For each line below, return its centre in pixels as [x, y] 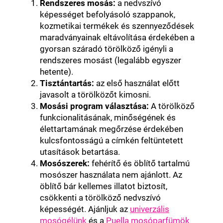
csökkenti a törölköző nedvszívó [100, 197]
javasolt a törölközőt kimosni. [95, 94]
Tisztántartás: [67, 83]
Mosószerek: [65, 163]
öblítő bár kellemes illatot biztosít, [104, 186]
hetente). [56, 71]
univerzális [150, 209]
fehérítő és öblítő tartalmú [140, 163]
